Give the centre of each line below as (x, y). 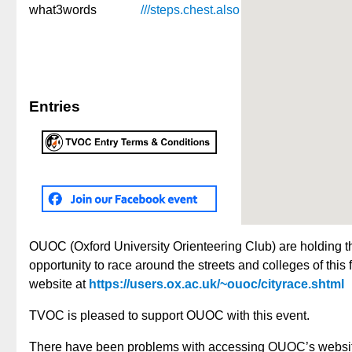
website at (59, 284)
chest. (200, 9)
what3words (63, 9)
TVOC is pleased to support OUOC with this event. (169, 315)
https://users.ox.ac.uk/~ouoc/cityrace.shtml (216, 284)
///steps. (162, 9)
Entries (55, 107)
